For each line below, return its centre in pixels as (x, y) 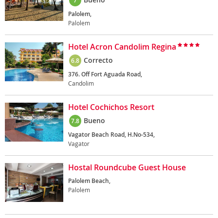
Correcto (98, 60)
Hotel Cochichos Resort (111, 107)
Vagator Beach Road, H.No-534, (111, 135)
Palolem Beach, (89, 181)
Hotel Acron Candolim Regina (122, 47)
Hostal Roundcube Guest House (127, 167)
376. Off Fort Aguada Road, (105, 74)
